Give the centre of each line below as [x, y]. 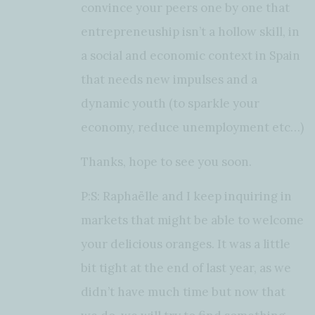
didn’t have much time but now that [183, 291]
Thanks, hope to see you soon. [166, 161]
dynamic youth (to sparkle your [170, 103]
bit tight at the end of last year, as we [186, 268]
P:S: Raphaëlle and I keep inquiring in [186, 196]
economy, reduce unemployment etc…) [192, 127]
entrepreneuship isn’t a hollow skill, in [190, 31]
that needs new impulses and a [169, 79]
